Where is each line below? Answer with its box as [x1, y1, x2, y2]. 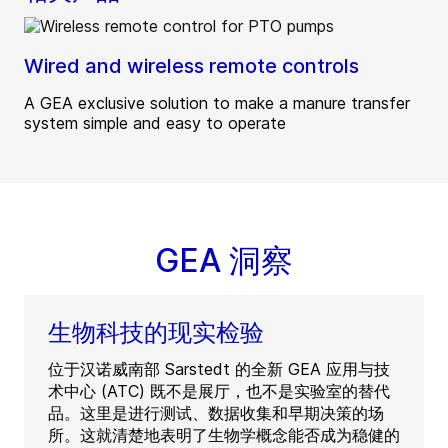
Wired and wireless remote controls [24, 53, 359, 78]
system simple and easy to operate [24, 112, 286, 133]
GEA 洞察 [155, 240, 293, 280]
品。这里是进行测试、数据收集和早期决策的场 [48, 402, 384, 423]
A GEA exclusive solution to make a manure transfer [24, 92, 410, 113]
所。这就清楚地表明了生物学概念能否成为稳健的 [48, 424, 400, 445]
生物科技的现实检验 [48, 317, 264, 347]
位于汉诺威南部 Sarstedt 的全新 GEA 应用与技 [48, 358, 390, 379]
